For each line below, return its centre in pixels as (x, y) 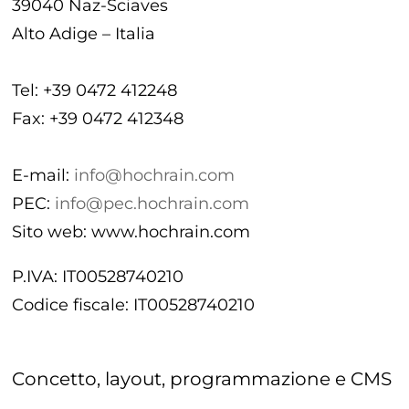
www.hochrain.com (171, 232)
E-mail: (43, 175)
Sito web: (52, 232)
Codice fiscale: (73, 304)
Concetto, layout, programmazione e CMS (202, 378)
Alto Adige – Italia (84, 34)
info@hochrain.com (155, 175)
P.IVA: (37, 276)
